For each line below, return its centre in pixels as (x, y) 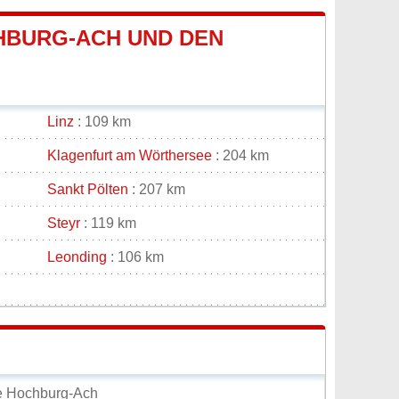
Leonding (77, 257)
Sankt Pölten (88, 190)
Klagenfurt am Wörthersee (130, 156)
